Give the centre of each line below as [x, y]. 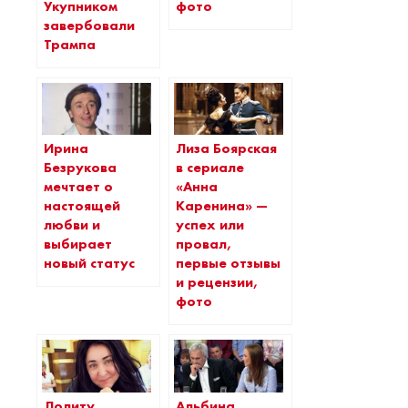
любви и [72, 225]
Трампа [70, 44]
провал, [204, 245]
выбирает [78, 245]
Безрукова [80, 168]
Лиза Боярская [226, 149]
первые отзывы [228, 264]
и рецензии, [217, 283]
